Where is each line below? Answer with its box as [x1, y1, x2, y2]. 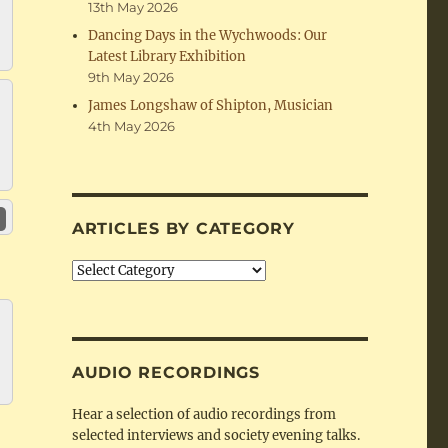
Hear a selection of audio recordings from [71, 406, 336, 424]
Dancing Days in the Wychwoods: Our [88, 27, 328, 45]
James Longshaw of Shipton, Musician [88, 97, 334, 115]
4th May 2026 [88, 118, 176, 135]
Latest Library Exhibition [88, 48, 247, 66]
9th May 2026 [88, 69, 175, 86]
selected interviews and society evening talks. [71, 427, 360, 445]
